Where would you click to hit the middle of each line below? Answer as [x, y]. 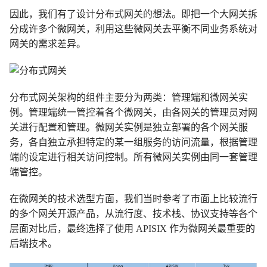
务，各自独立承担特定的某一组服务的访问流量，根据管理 [133, 142]
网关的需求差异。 [48, 44]
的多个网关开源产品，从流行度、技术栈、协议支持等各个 [133, 214]
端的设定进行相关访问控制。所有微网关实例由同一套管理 [133, 157]
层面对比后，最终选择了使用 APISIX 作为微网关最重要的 [132, 229]
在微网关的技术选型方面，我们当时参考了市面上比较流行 [133, 199]
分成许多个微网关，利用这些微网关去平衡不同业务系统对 [133, 29]
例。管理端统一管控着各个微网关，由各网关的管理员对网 [133, 113]
